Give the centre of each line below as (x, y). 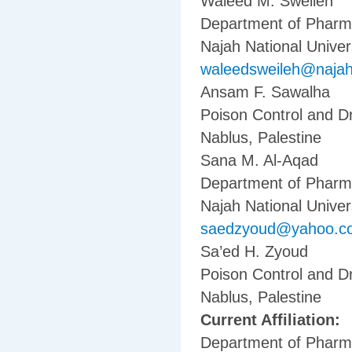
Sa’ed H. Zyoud (254, 252)
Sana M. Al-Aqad (259, 161)
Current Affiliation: (273, 320)
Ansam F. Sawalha (265, 92)
